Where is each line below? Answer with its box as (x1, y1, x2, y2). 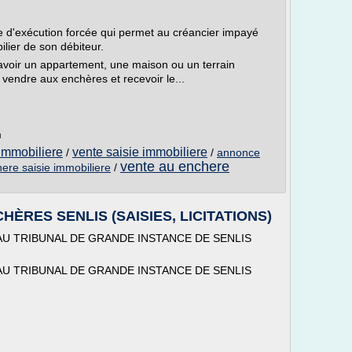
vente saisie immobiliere (72, 145, 207, 159)
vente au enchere (120, 159, 229, 174)
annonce (217, 146, 260, 159)
